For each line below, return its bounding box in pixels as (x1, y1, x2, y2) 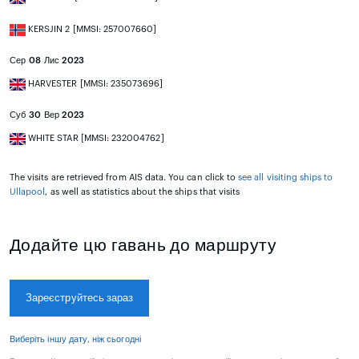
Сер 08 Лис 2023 (10, 56, 85, 66)
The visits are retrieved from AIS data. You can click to (10, 173, 239, 183)
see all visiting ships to (238, 173, 333, 183)
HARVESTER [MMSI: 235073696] (26, 79, 163, 89)
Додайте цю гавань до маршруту (10, 237, 277, 255)
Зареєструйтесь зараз (26, 292, 134, 304)
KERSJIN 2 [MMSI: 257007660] (26, 25, 157, 34)
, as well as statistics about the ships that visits (45, 188, 240, 197)
